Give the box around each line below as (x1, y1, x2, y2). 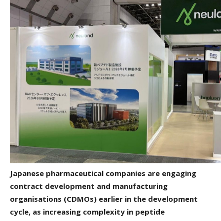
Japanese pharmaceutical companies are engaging (10, 168, 196, 179)
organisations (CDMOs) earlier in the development (10, 194, 198, 204)
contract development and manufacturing (10, 181, 168, 191)
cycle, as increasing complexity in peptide (10, 207, 165, 217)
